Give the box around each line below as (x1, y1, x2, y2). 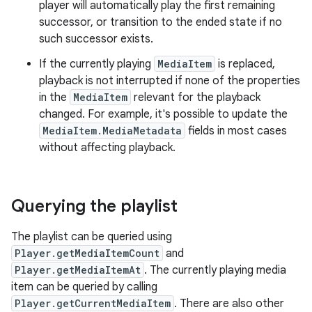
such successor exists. (39, 32, 153, 46)
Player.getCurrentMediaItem (15, 297, 171, 310)
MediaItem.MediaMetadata (42, 124, 182, 137)
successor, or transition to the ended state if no (39, 15, 282, 29)
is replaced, (215, 57, 275, 71)
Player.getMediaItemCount (15, 247, 159, 260)
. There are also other (174, 297, 284, 311)
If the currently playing (39, 57, 154, 71)
